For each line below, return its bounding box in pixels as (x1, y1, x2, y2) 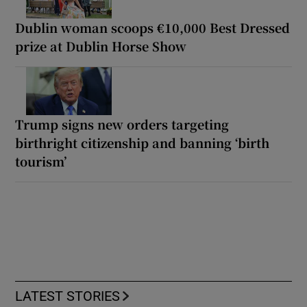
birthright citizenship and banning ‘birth (15, 133, 270, 151)
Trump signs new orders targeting (15, 114, 230, 133)
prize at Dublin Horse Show (15, 36, 187, 55)
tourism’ (15, 151, 67, 170)
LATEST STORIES (15, 288, 121, 303)
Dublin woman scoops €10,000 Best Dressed (15, 18, 291, 36)
